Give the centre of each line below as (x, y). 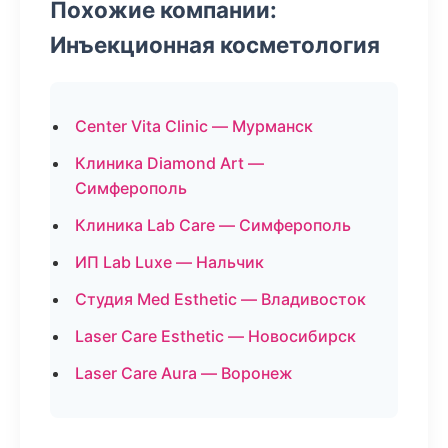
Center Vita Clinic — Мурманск (194, 126)
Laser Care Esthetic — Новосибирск (215, 336)
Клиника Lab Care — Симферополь (213, 225)
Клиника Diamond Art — (169, 163)
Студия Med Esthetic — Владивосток (220, 299)
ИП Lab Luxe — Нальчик (169, 262)
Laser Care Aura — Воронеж (184, 373)
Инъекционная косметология (215, 44)
